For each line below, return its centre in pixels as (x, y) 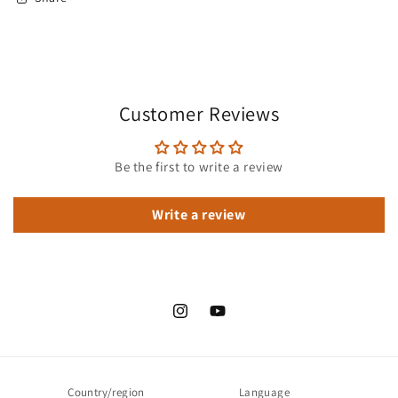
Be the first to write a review (199, 166)
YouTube (233, 320)
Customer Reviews (199, 113)
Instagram (200, 320)
